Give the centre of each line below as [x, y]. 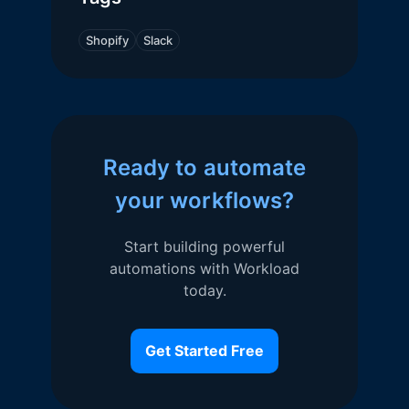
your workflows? [204, 201]
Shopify [107, 40]
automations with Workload [204, 269]
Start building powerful [204, 247]
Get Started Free [204, 351]
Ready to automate [204, 168]
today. [204, 291]
